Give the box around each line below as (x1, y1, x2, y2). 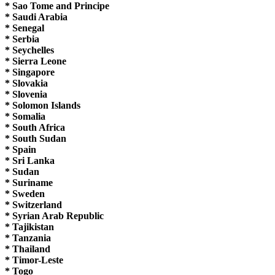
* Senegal (5, 22, 44, 33)
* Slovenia (5, 88, 47, 99)
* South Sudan (5, 133, 66, 144)
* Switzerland (5, 199, 62, 210)
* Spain (5, 144, 36, 155)
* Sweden (5, 188, 45, 199)
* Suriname (5, 177, 53, 188)
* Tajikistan (5, 221, 54, 232)
